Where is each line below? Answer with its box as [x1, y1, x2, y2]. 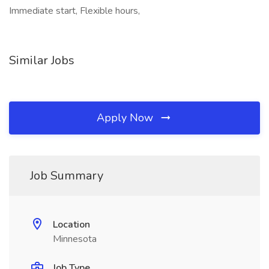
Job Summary [30, 168, 103, 184]
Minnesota [53, 232, 97, 246]
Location [53, 218, 90, 231]
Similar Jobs [9, 52, 74, 68]
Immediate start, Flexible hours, [9, 4, 140, 17]
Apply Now [97, 110, 156, 125]
